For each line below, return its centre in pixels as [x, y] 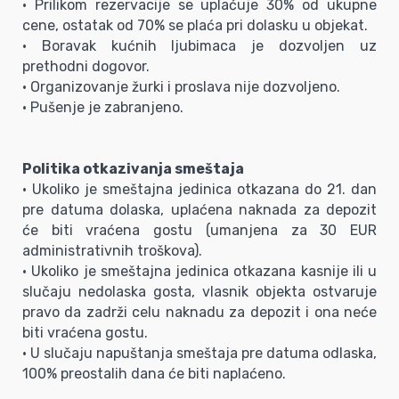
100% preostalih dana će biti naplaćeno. [154, 373]
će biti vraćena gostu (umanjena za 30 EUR [199, 230]
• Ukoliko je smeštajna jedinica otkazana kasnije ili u [199, 271]
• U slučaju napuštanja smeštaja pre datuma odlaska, [199, 353]
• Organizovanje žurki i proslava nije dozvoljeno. [181, 86]
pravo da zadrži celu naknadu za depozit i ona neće [199, 312]
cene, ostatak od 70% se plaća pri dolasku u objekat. [195, 25]
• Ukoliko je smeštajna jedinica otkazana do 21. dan [199, 189]
